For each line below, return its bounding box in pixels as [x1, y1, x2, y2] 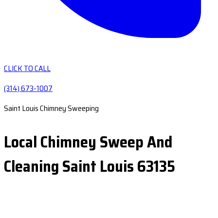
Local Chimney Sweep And [4, 130, 172, 154]
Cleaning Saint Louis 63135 [4, 154, 175, 179]
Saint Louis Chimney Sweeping [4, 102, 99, 114]
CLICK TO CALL [4, 62, 51, 74]
